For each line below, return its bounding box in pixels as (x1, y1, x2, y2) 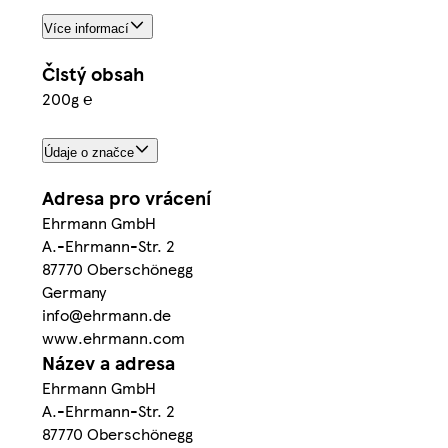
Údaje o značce (44, 144, 134, 160)
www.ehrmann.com (42, 325, 185, 349)
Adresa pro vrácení (42, 183, 211, 211)
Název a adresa (42, 348, 175, 376)
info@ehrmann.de (42, 302, 171, 326)
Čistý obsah (42, 60, 144, 88)
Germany (42, 279, 106, 303)
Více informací (44, 21, 129, 37)
